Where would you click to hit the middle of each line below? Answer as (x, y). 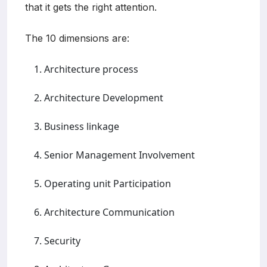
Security (62, 240)
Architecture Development (104, 97)
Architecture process (91, 69)
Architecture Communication (109, 212)
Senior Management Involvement (119, 155)
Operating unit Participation (108, 183)
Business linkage (82, 126)
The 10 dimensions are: (77, 38)
